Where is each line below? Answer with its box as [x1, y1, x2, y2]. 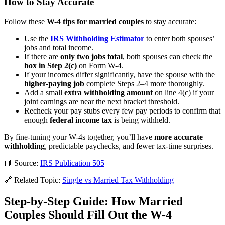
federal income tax [50, 116, 112, 125]
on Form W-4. [77, 61, 124, 70]
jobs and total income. [24, 43, 93, 52]
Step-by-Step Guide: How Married [4, 195, 183, 208]
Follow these [4, 17, 47, 26]
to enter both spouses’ [144, 34, 214, 43]
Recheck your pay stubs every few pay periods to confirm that [24, 106, 220, 116]
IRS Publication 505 [40, 159, 104, 168]
